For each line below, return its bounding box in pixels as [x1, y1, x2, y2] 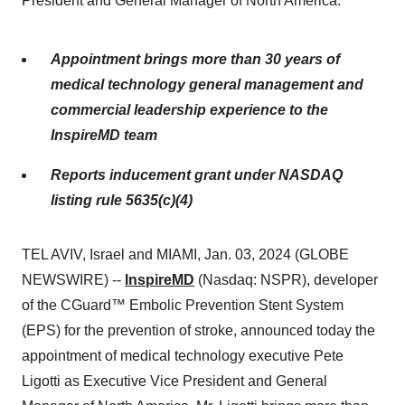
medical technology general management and [51, 77, 363, 92]
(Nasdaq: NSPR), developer [194, 272, 378, 287]
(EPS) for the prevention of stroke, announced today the [22, 323, 375, 338]
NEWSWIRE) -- [22, 272, 125, 287]
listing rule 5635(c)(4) [51, 193, 193, 208]
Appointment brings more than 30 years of [51, 52, 340, 67]
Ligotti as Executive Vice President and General [22, 373, 327, 389]
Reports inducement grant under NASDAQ [51, 167, 343, 183]
